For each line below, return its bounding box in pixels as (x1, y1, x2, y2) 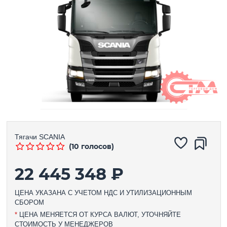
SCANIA (39, 132, 65, 141)
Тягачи (14, 132, 37, 141)
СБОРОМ (14, 198, 44, 206)
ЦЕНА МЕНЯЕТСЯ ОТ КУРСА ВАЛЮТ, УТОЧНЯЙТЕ (17, 210, 181, 218)
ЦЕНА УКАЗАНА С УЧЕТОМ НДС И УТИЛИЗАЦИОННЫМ (14, 188, 192, 197)
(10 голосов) (68, 141, 114, 151)
